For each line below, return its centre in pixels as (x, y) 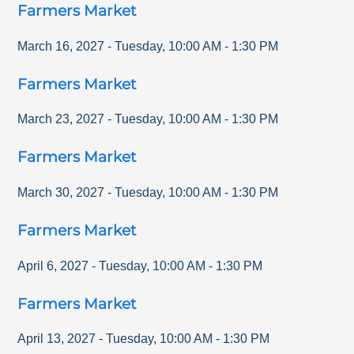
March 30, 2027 (61, 193)
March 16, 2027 (61, 46)
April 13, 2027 (57, 339)
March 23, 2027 (61, 119)
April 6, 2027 (53, 265)
